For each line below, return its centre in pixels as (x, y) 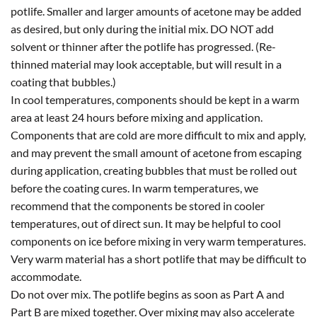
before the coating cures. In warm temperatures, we (134, 188)
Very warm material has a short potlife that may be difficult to (158, 258)
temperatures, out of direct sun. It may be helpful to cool (146, 223)
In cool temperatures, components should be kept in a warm (155, 99)
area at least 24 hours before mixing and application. (137, 117)
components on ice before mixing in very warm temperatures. (158, 241)
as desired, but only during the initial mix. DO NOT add (142, 28)
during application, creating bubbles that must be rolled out (154, 170)
